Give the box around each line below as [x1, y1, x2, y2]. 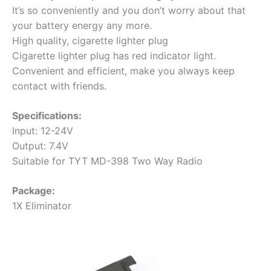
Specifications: [12, 109, 82, 122]
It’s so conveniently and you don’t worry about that [12, 4, 246, 16]
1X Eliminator [12, 199, 71, 212]
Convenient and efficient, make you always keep [12, 64, 235, 77]
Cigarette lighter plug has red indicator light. [12, 49, 216, 62]
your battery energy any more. [12, 19, 152, 31]
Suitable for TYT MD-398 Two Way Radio [12, 154, 203, 167]
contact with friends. [12, 79, 106, 92]
